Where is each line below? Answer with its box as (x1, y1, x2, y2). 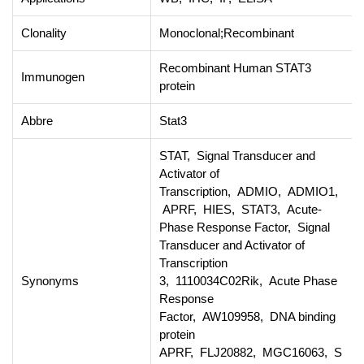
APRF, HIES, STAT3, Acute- (159, 202, 322, 217)
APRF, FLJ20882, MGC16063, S (159, 345, 342, 360)
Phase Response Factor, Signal (159, 220, 330, 235)
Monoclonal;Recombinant (159, 26, 294, 41)
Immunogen (21, 70, 84, 84)
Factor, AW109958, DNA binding (159, 310, 336, 324)
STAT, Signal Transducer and (159, 149, 315, 163)
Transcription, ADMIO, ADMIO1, (159, 184, 341, 199)
